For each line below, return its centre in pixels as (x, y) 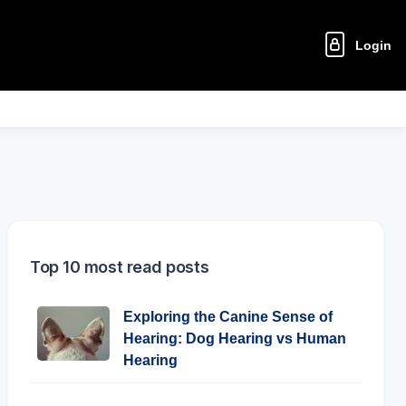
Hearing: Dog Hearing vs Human (235, 338)
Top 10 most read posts (120, 267)
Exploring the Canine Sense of (228, 317)
